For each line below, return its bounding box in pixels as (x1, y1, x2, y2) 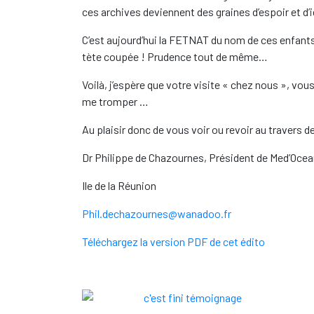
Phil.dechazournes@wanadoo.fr (82, 207, 231, 220)
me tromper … (82, 95, 149, 108)
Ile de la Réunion (82, 179, 156, 192)
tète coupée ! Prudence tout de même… (82, 50, 268, 63)
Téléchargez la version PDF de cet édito (82, 235, 265, 248)
